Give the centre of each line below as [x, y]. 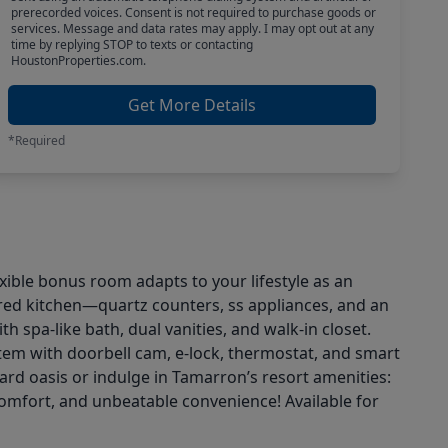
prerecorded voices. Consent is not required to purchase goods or [193, 12]
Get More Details [192, 105]
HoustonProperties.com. [78, 60]
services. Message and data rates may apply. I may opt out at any [192, 28]
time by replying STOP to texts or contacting [131, 44]
